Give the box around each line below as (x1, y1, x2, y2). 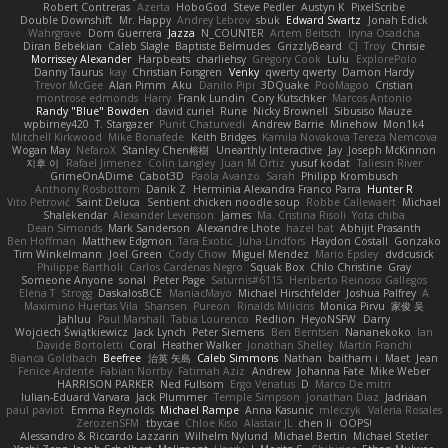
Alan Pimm (109, 78, 167, 93)
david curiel (154, 104, 214, 119)
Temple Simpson (213, 390, 300, 405)
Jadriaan (384, 390, 427, 405)
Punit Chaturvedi (159, 117, 246, 132)
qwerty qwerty (264, 65, 336, 80)
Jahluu (58, 312, 92, 327)
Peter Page (152, 273, 205, 288)
